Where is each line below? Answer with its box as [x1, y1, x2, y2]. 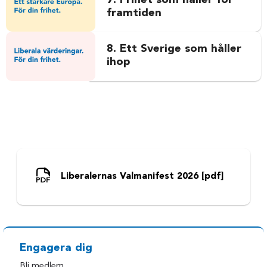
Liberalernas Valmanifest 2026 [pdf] [60, 172, 223, 182]
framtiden [106, 7, 162, 19]
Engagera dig [20, 242, 93, 254]
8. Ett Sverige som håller [106, 44, 241, 55]
